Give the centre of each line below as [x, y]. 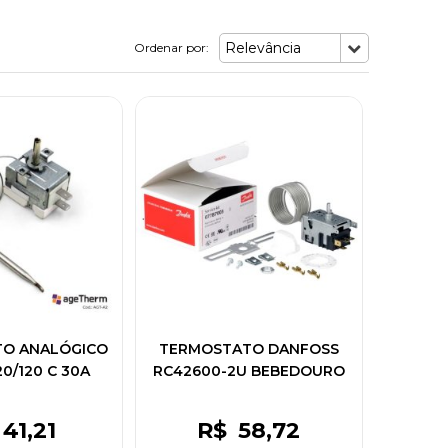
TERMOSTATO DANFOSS [248, 348]
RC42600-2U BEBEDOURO [248, 370]
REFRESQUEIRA [248, 392]
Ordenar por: [171, 47]
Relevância [262, 48]
